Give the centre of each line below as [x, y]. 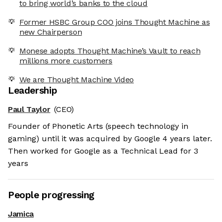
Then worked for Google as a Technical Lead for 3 [103, 151]
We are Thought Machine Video [77, 80]
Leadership [33, 91]
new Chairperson [51, 32]
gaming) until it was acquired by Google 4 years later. [110, 139]
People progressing [52, 195]
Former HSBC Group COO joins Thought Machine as [115, 22]
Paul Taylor [29, 110]
